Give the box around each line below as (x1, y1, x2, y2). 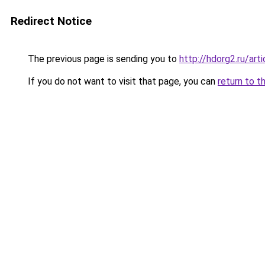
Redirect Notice (11, 14, 92, 28)
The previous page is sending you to (25, 53, 179, 64)
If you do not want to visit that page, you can (25, 76, 218, 87)
